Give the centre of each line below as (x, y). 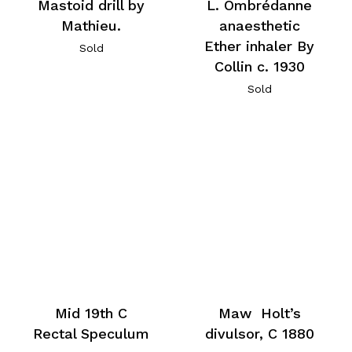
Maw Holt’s (259, 313)
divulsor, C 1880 (259, 334)
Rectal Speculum (92, 334)
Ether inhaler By (260, 46)
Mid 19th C (92, 313)
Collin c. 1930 (259, 67)
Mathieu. (92, 26)
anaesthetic (259, 26)
